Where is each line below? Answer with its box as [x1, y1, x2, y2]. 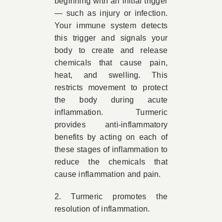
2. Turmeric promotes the [54, 192, 168, 201]
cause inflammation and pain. [54, 170, 161, 178]
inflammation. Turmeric [54, 108, 168, 116]
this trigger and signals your [54, 34, 168, 42]
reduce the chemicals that [54, 158, 168, 166]
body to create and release [54, 46, 168, 55]
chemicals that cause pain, [54, 58, 168, 67]
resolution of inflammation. [54, 205, 150, 213]
